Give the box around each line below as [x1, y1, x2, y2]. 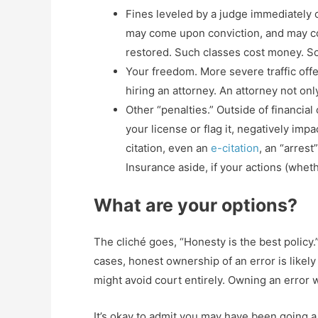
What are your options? [94, 194, 297, 216]
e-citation [211, 141, 259, 155]
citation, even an [126, 141, 211, 155]
